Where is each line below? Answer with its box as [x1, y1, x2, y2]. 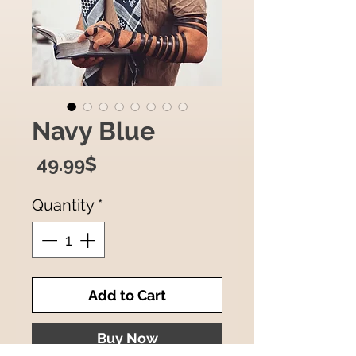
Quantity [32, 195, 95, 215]
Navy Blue [32, 116, 155, 146]
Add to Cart [88, 287, 166, 304]
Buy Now [96, 330, 158, 347]
